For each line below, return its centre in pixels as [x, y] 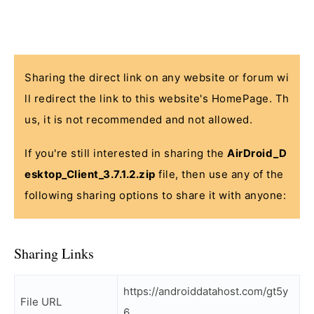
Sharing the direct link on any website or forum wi [157, 77]
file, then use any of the [219, 174]
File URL [41, 302]
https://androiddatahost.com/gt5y [206, 291]
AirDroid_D [257, 153]
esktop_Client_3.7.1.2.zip [90, 174]
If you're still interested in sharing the [126, 153]
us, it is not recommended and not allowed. [138, 120]
